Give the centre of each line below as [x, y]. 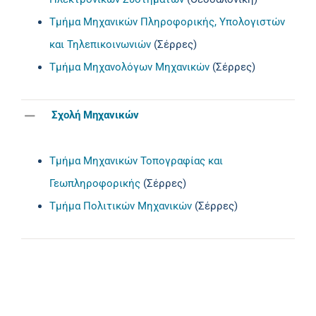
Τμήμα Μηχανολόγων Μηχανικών [129, 67]
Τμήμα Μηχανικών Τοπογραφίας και [136, 160]
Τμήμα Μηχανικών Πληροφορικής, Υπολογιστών [167, 22]
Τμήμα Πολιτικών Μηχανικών [121, 206]
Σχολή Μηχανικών [95, 115]
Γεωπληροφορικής [95, 183]
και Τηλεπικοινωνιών [100, 44]
